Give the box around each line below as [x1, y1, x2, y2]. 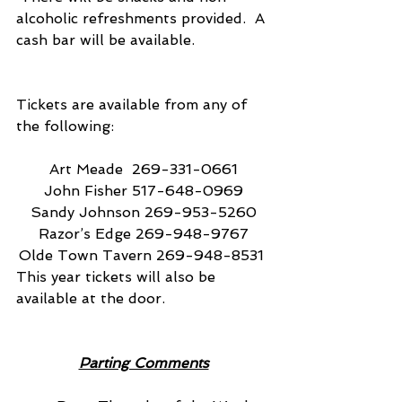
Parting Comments [78, 354, 209, 371]
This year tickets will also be [16, 267, 220, 285]
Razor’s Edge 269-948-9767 [39, 224, 249, 242]
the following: [16, 117, 114, 135]
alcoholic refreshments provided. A [16, 9, 269, 27]
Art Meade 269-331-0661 [49, 160, 238, 178]
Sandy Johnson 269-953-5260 [31, 203, 257, 221]
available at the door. [16, 289, 165, 307]
